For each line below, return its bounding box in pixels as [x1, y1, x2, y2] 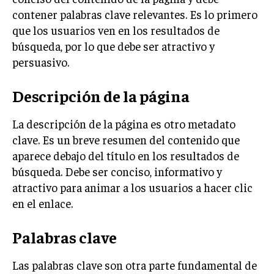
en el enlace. [12, 195, 73, 210]
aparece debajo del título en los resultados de [12, 147, 239, 163]
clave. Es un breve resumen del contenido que [12, 131, 240, 147]
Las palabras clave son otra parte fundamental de [12, 257, 257, 272]
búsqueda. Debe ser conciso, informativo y [12, 163, 222, 179]
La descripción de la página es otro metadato [12, 116, 235, 131]
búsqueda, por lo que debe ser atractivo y [12, 38, 215, 53]
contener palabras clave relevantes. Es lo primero [12, 6, 257, 21]
